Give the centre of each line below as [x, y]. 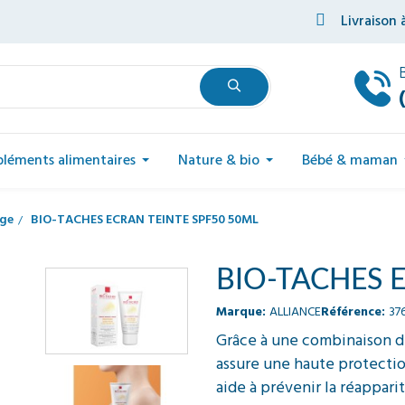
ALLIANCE [295, 312]
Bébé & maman [349, 161]
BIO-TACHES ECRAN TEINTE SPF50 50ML [145, 220]
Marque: [241, 312]
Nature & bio [218, 161]
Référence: [353, 312]
